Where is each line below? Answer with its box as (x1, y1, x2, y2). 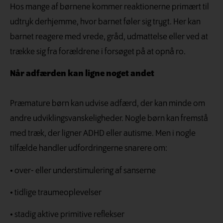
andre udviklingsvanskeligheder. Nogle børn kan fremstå (10, 114, 208, 124)
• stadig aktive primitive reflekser (10, 210, 124, 220)
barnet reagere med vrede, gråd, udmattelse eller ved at (10, 32, 208, 42)
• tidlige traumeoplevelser (10, 188, 102, 198)
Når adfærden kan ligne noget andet (10, 69, 154, 79)
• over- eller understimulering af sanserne (10, 166, 156, 176)
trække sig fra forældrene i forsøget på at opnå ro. (10, 47, 186, 57)
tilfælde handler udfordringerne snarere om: (10, 144, 167, 154)
